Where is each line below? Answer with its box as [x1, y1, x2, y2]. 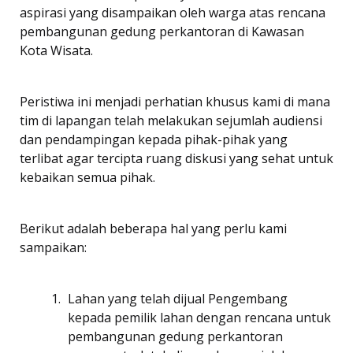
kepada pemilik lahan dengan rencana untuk [68, 309, 331, 327]
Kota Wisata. [20, 42, 93, 60]
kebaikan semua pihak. [20, 169, 155, 187]
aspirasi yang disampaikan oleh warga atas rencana [20, 4, 325, 22]
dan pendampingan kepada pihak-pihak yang [20, 131, 288, 149]
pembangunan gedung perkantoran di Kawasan [20, 23, 304, 41]
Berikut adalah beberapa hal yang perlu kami [20, 220, 287, 238]
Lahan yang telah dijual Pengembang [68, 290, 288, 308]
